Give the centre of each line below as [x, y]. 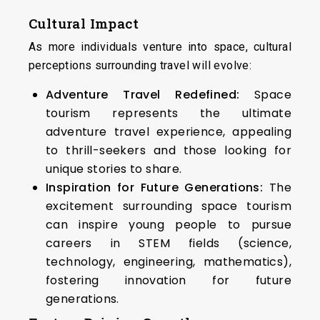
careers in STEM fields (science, [169, 243]
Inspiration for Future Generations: [155, 187]
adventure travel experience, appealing [169, 131]
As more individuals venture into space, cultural [160, 46]
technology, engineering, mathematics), [169, 261]
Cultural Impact [84, 23]
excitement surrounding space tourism [169, 206]
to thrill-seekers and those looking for [169, 150]
